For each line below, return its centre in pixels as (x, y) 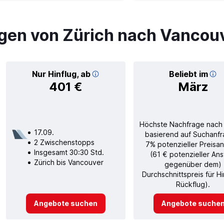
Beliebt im (188, 74)
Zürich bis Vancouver (68, 162)
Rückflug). (193, 184)
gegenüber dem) (193, 164)
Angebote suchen (65, 203)
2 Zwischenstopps (64, 142)
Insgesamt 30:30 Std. (69, 152)
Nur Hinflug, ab (61, 74)
